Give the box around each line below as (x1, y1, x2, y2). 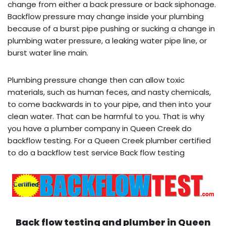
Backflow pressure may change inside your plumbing (8, 11, 204, 22)
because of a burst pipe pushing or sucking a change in (8, 23, 215, 34)
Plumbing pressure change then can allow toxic (8, 74, 185, 85)
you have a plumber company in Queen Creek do (8, 123, 192, 134)
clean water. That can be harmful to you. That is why (8, 110, 204, 122)
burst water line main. (8, 47, 88, 58)
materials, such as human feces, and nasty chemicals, (8, 86, 211, 97)
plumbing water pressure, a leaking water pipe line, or (8, 35, 207, 46)
